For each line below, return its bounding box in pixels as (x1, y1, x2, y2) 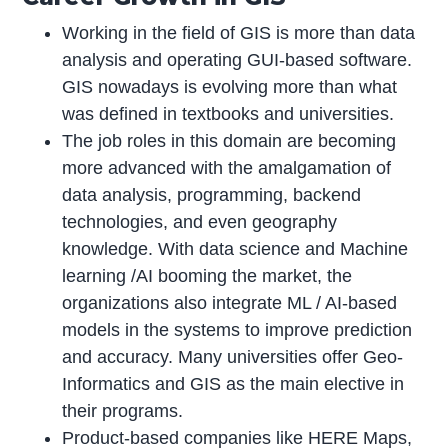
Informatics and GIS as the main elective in (62, 373, 405, 394)
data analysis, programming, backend (62, 184, 362, 205)
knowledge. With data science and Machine (62, 238, 409, 259)
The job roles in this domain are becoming (62, 130, 397, 151)
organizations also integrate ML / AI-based (62, 292, 398, 313)
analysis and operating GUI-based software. (62, 49, 413, 70)
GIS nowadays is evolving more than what (62, 76, 398, 97)
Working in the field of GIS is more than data (62, 22, 416, 43)
